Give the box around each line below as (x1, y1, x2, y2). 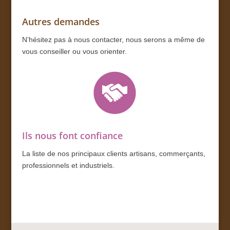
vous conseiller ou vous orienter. (22, 47, 127, 55)
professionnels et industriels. (22, 161, 114, 169)
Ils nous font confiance (22, 129, 123, 142)
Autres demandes (22, 15, 100, 28)
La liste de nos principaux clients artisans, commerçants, (22, 149, 205, 158)
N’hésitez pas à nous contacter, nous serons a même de (22, 35, 205, 44)
